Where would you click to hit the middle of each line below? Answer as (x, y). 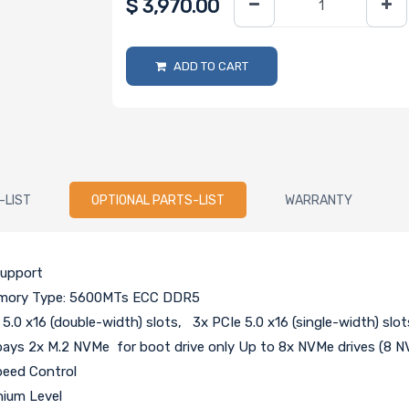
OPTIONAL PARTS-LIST (158, 200)
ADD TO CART (211, 66)
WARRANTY (319, 200)
